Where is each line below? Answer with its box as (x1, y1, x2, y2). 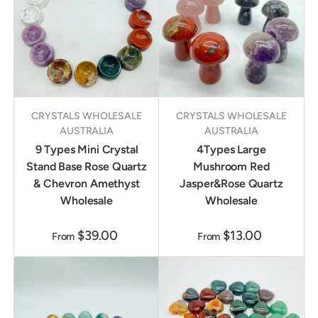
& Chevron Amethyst (33, 177, 140, 191)
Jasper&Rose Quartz (180, 177, 283, 191)
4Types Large (197, 143, 266, 157)
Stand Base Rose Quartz (26, 160, 147, 174)
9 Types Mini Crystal (35, 143, 138, 157)
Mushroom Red (193, 160, 270, 174)
